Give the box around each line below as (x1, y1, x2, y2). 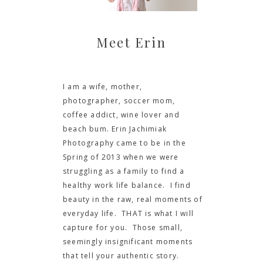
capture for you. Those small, (63, 222, 183, 232)
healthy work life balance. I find (63, 180, 191, 190)
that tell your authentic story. (63, 251, 184, 261)
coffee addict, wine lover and (63, 110, 180, 120)
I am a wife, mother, (63, 82, 142, 92)
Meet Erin (96, 33, 166, 51)
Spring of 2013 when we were (63, 152, 179, 162)
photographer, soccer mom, (63, 96, 175, 106)
